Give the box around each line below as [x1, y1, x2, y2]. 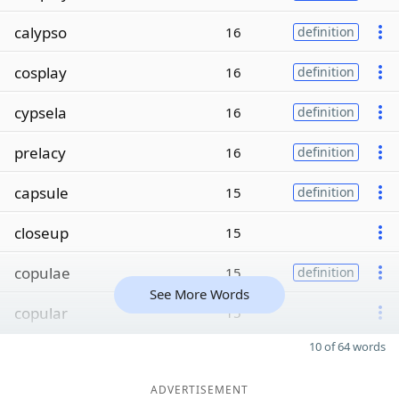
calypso [14, 21, 67, 43]
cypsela [14, 102, 67, 123]
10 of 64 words [309, 338, 386, 354]
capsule [14, 182, 69, 203]
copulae [14, 262, 70, 283]
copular [14, 302, 68, 323]
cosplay [14, 61, 67, 83]
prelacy [14, 142, 66, 163]
